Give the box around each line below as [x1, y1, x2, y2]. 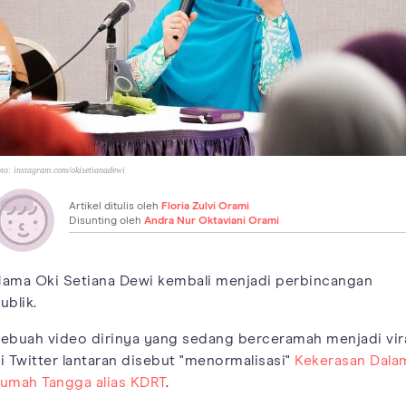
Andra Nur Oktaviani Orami [144, 215, 279, 227]
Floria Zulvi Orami [161, 200, 249, 212]
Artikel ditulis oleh [69, 200, 161, 212]
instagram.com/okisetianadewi [14, 164, 125, 175]
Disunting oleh [69, 215, 144, 227]
